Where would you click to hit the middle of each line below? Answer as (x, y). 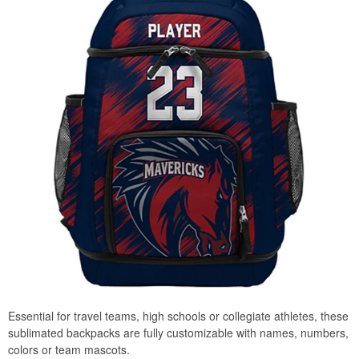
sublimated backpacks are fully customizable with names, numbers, (178, 332)
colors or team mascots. (69, 349)
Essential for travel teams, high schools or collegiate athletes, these (178, 315)
